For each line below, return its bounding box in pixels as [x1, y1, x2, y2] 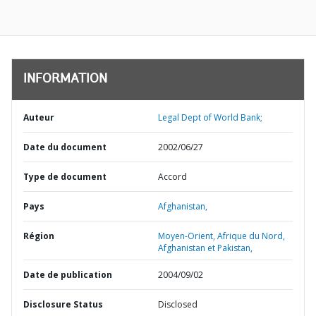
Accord [158, 171, 187, 183]
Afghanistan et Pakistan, [158, 242, 253, 254]
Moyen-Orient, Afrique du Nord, [158, 230, 285, 242]
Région [23, 230, 54, 242]
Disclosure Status [23, 298, 103, 310]
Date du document [23, 141, 107, 153]
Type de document [23, 171, 107, 183]
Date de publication [23, 269, 112, 281]
